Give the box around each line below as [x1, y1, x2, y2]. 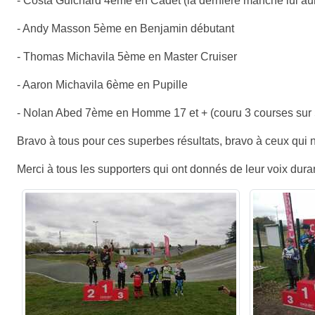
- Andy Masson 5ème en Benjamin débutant [17, 22, 234, 34]
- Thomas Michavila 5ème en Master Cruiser [17, 50, 237, 63]
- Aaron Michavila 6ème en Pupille [17, 78, 188, 91]
